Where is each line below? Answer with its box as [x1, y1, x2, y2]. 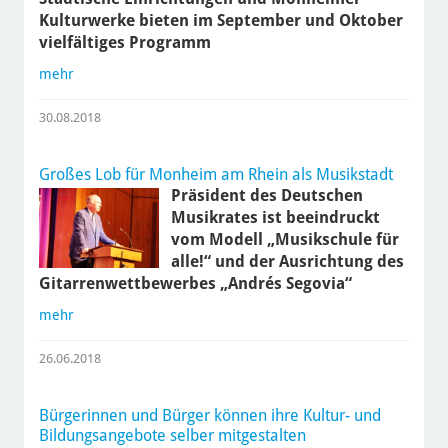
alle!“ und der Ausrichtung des [170, 252, 404, 272]
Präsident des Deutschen [170, 186, 363, 206]
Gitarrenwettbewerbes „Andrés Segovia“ [38, 274, 352, 294]
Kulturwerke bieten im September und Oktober [38, 11, 403, 31]
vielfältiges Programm [38, 33, 211, 53]
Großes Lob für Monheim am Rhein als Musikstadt [38, 165, 393, 185]
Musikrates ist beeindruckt [170, 208, 380, 228]
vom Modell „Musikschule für [170, 230, 399, 250]
